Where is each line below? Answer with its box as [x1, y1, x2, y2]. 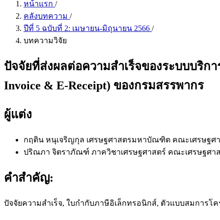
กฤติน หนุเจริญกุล [24, 135, 86, 144]
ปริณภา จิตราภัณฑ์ [24, 147, 91, 156]
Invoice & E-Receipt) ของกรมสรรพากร [4, 79, 204, 92]
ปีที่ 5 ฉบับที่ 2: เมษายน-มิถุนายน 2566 [24, 24, 152, 32]
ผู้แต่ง [4, 108, 32, 121]
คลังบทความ [24, 12, 70, 20]
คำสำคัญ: [4, 171, 54, 184]
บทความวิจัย [24, 36, 67, 45]
